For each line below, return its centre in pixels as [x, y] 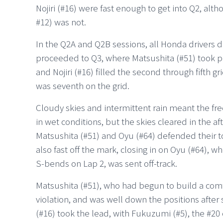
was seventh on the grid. [83, 85]
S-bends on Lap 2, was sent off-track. [107, 163]
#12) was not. [61, 21]
